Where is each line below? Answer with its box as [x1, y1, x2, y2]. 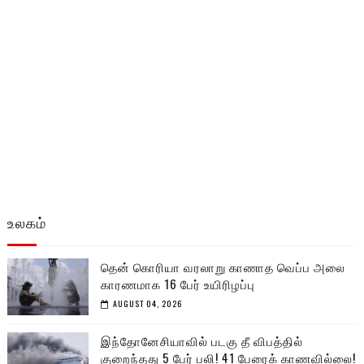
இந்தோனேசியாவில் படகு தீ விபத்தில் [100, 331, 303, 349]
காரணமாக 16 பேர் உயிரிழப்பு [100, 274, 255, 292]
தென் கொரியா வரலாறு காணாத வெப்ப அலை [100, 257, 345, 275]
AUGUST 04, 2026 [112, 297, 182, 310]
